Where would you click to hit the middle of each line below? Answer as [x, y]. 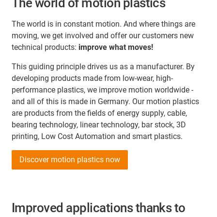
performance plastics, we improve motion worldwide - [102, 90]
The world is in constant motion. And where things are [103, 24]
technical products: [45, 47]
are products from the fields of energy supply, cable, [99, 113]
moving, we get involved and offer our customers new [103, 36]
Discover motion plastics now [70, 160]
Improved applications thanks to [99, 208]
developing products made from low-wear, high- [92, 78]
